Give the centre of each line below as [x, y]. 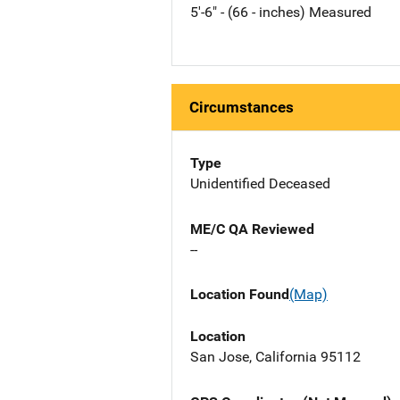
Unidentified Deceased [260, 184]
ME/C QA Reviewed [252, 229]
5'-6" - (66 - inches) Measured [281, 12]
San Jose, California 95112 [275, 356]
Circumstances [242, 108]
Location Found [240, 295]
